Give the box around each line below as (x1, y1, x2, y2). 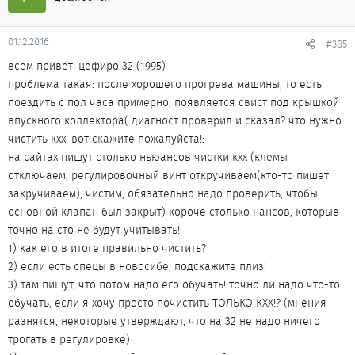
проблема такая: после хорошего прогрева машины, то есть (8, 76, 322, 92)
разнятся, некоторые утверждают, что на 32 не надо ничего (8, 313, 320, 329)
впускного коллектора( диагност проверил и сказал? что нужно (8, 113, 342, 128)
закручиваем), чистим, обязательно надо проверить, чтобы (8, 185, 318, 201)
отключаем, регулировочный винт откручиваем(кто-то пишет (8, 167, 329, 183)
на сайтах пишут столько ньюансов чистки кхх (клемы (8, 149, 288, 165)
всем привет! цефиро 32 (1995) (8, 58, 166, 74)
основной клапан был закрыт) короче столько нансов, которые (8, 204, 339, 219)
